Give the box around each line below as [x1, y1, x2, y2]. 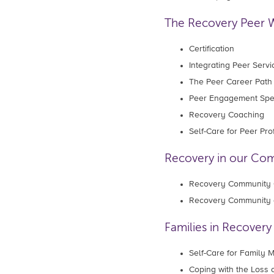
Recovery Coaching [188, 111, 264, 120]
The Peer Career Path [188, 78, 272, 87]
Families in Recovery [164, 222, 272, 234]
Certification [188, 45, 234, 54]
